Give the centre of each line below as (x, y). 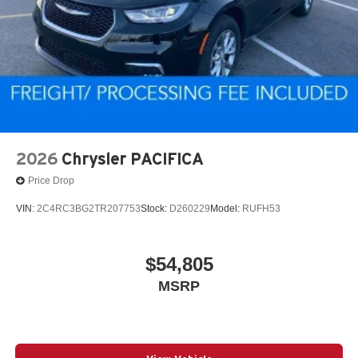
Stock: (155, 209)
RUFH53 (261, 209)
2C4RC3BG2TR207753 (89, 209)
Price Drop (51, 181)
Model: (226, 209)
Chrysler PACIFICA (132, 159)
